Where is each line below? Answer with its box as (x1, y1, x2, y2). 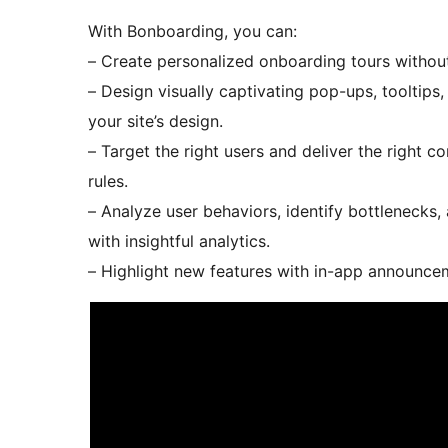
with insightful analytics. (88, 231, 270, 252)
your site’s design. (88, 111, 223, 132)
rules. (88, 171, 128, 192)
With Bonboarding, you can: (88, 21, 297, 42)
